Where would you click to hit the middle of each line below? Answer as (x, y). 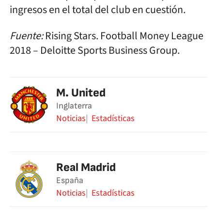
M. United (81, 93)
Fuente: (26, 36)
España (70, 180)
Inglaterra (74, 106)
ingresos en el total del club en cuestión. (98, 10)
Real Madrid (86, 167)
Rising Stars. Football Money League (123, 36)
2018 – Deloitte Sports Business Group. (95, 50)
